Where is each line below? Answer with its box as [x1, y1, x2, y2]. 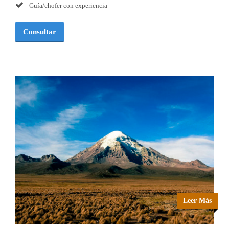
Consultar [23, 28, 56, 36]
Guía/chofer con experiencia [28, 2, 107, 10]
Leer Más [183, 197, 212, 205]
